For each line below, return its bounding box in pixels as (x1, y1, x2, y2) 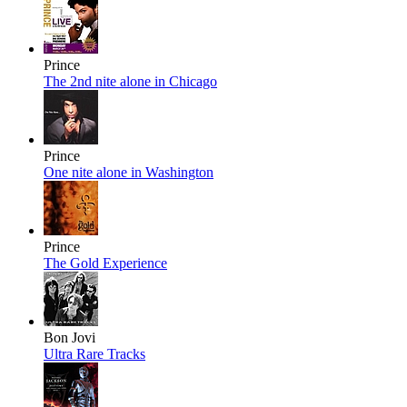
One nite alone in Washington (44, 164, 213, 181)
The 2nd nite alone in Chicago (44, 74, 217, 90)
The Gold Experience (44, 255, 167, 272)
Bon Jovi (44, 330, 95, 346)
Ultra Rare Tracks (44, 346, 145, 362)
